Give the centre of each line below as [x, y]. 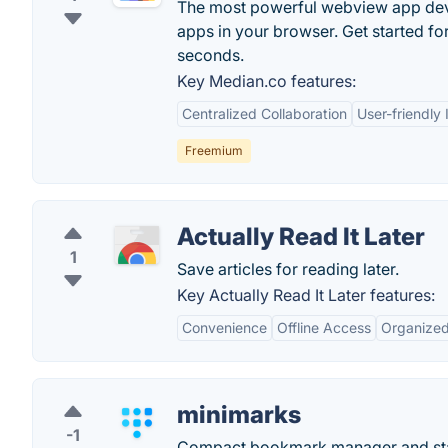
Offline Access [324, 327]
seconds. [210, 55]
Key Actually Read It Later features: [306, 295]
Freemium [214, 150]
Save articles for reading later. [288, 269]
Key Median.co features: [266, 81]
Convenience [224, 327]
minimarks [239, 414]
